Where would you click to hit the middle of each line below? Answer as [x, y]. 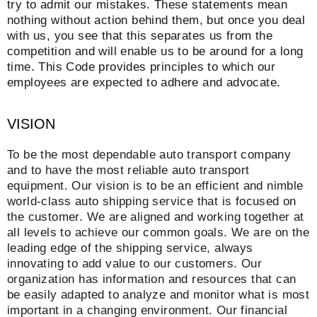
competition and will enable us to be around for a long [155, 51]
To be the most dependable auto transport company [149, 155]
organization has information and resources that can [152, 279]
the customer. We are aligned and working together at [156, 217]
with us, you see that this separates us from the [140, 35]
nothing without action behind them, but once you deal [156, 20]
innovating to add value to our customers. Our [134, 264]
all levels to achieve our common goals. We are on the [158, 233]
